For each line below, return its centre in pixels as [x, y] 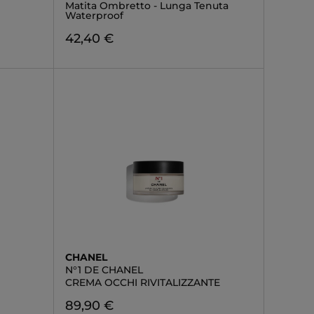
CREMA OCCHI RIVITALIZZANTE [142, 282]
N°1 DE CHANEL [104, 270]
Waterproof [94, 15]
